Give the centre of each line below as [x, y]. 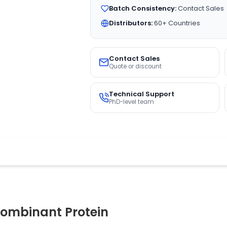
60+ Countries [176, 23]
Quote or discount [135, 66]
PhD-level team [131, 102]
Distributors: [130, 23]
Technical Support [141, 94]
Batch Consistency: [142, 8]
